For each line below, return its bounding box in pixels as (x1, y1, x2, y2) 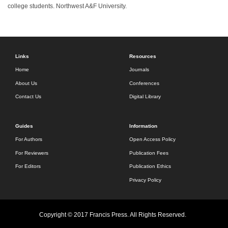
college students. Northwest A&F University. (8, 3, 127, 10)
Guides (15, 123, 33, 129)
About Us (15, 80, 37, 86)
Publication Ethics (129, 163, 171, 169)
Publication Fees (129, 150, 168, 156)
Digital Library (129, 93, 161, 99)
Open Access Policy (129, 136, 176, 142)
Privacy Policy (129, 177, 161, 183)
